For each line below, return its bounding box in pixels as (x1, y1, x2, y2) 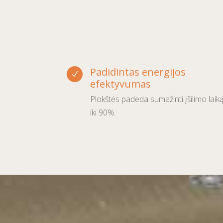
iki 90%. (90, 107, 116, 118)
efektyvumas (90, 77, 151, 91)
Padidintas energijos (90, 65, 186, 79)
